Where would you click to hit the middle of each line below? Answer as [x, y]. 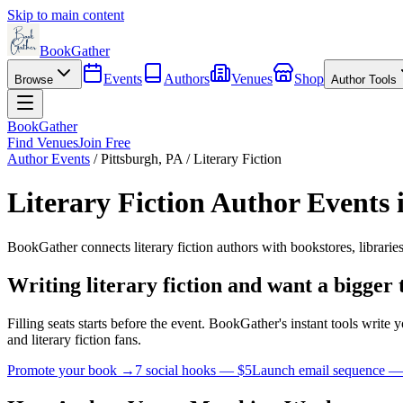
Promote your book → [71, 370]
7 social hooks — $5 [193, 370]
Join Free [104, 143]
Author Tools [364, 80]
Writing [47, 285]
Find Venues [43, 143]
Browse [34, 80]
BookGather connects [71, 246]
